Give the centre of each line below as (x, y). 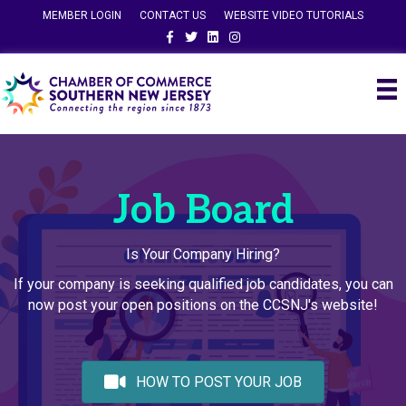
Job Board (203, 211)
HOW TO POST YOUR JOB (219, 382)
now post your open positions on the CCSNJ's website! (203, 304)
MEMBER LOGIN (82, 15)
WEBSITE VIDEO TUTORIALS (294, 15)
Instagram (249, 32)
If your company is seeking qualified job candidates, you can (203, 284)
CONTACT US (173, 15)
